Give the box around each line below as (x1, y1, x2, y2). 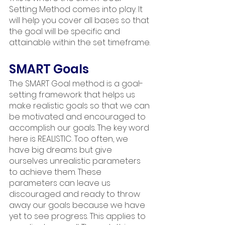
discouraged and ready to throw (9, 188, 142, 200)
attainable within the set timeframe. (9, 37, 150, 49)
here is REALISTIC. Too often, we (9, 133, 130, 145)
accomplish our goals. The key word (9, 122, 151, 134)
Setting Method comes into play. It (9, 4, 145, 16)
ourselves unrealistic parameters (9, 155, 143, 167)
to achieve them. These (9, 166, 103, 178)
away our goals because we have (9, 199, 147, 211)
